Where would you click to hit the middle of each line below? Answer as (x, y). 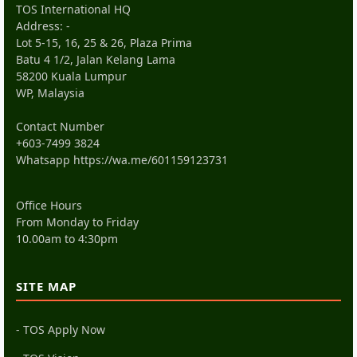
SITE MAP (46, 286)
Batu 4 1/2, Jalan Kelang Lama (96, 60)
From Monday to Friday (77, 222)
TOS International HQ (73, 10)
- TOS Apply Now (61, 330)
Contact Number (60, 127)
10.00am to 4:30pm (67, 239)
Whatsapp (45, 160)
